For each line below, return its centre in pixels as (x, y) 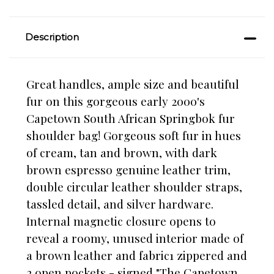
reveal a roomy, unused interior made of (135, 238)
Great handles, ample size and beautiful (133, 84)
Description (52, 37)
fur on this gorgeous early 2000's (116, 101)
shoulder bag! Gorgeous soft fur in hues (134, 135)
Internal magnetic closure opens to (121, 221)
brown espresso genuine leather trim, (128, 170)
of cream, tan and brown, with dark (122, 153)
